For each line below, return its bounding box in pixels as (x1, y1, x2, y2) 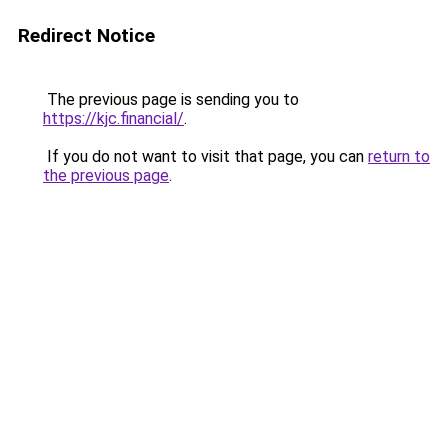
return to (368, 147, 430, 166)
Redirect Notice (18, 24, 155, 47)
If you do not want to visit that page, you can (43, 147, 368, 166)
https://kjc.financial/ (43, 109, 184, 128)
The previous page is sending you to (43, 90, 299, 109)
